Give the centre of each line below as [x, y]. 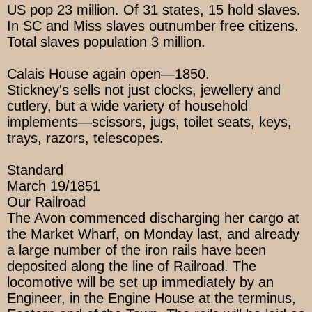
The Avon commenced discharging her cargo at [153, 218]
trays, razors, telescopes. [85, 138]
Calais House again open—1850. [108, 74]
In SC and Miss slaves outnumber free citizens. [153, 26]
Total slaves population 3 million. [106, 42]
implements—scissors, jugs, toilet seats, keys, [149, 122]
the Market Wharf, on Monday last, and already [153, 234]
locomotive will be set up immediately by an [140, 282]
